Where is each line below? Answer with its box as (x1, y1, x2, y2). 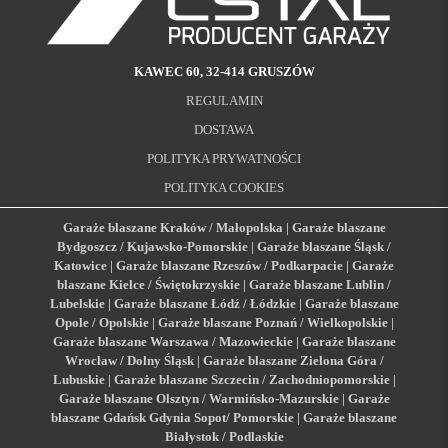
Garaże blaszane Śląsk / (257, 238, 391, 254)
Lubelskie (49, 295, 105, 311)
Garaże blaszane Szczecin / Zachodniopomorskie (113, 371, 390, 387)
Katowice (54, 257, 107, 273)
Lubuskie (52, 371, 105, 387)
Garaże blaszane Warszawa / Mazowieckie (52, 333, 293, 349)
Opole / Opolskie (54, 314, 149, 330)
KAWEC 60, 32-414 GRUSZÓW (133, 63, 315, 79)
